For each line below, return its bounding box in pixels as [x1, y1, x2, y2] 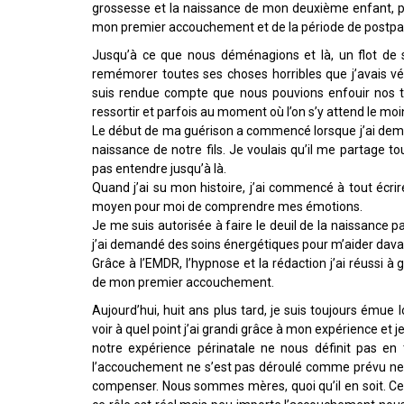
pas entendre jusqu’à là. [92, 161, 226, 177]
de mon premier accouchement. [92, 275, 274, 290]
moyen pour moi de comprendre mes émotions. [92, 199, 363, 215]
